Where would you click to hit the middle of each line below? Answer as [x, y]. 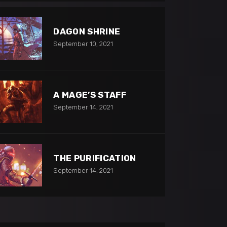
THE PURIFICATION [95, 158]
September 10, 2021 [83, 44]
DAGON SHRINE [87, 31]
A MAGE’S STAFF [90, 94]
